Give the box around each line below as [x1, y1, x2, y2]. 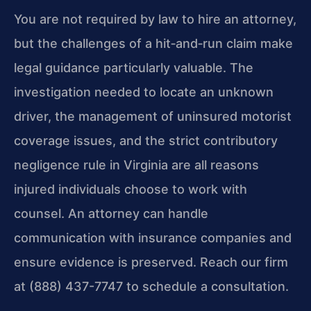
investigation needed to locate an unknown [14, 84, 274, 99]
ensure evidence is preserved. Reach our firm [14, 254, 288, 269]
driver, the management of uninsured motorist [14, 108, 292, 124]
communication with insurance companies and [14, 230, 292, 245]
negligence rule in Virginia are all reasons [14, 157, 259, 172]
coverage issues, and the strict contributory [14, 133, 278, 148]
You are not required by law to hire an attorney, [14, 11, 296, 26]
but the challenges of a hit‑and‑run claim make [14, 35, 293, 51]
